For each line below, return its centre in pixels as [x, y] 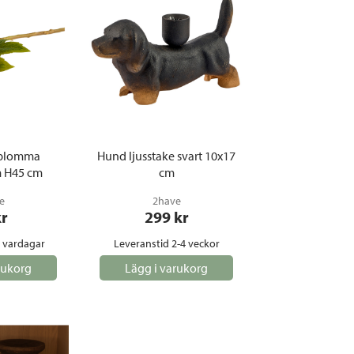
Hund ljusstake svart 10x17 [166, 156]
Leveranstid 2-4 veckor [166, 243]
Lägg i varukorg [166, 268]
